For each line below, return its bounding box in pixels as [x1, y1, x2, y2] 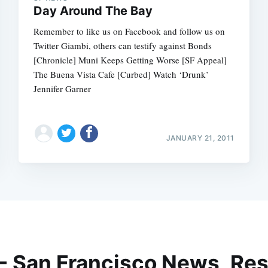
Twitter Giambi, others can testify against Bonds [33, 39, 212, 52]
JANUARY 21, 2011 [166, 133, 234, 142]
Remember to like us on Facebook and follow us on [33, 25, 226, 38]
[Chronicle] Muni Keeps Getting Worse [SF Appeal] [33, 54, 227, 66]
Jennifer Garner [33, 83, 92, 95]
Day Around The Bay [33, 4, 153, 19]
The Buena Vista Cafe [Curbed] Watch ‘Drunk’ [33, 68, 209, 81]
